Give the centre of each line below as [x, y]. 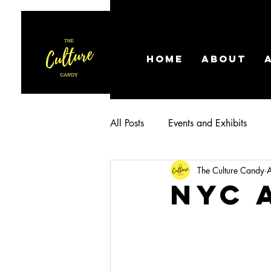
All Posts [127, 123]
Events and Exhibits [207, 123]
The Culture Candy [231, 170]
